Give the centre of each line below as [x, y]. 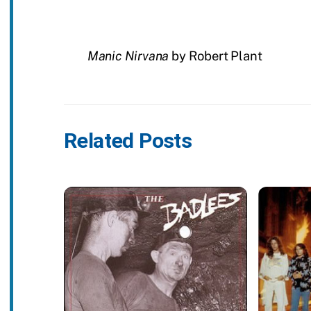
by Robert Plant [216, 56]
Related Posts [128, 140]
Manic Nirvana [128, 56]
